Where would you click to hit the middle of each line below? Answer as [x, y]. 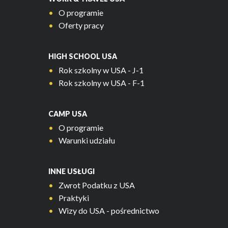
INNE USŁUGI [72, 172]
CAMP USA [68, 114]
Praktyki [74, 198]
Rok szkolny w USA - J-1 [101, 70]
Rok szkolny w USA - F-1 [102, 83]
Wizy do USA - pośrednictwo [109, 211]
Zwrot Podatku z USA [97, 185]
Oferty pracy [81, 25]
